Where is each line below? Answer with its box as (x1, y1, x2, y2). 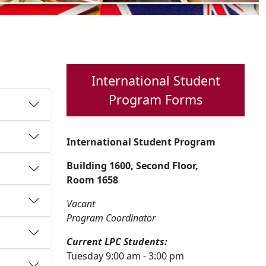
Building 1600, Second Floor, (66, 159, 198, 172)
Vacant (66, 197, 95, 210)
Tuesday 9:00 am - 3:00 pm (66, 249, 184, 262)
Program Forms (109, 91, 202, 108)
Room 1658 (66, 173, 118, 186)
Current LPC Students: (66, 235, 170, 248)
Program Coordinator (66, 211, 156, 224)
